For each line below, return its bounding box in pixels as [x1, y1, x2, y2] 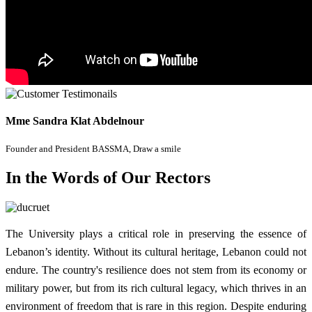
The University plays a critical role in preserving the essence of [6, 228, 306, 240]
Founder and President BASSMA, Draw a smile [6, 143, 181, 155]
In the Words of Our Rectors [6, 169, 210, 187]
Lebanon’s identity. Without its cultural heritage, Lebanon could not [6, 246, 306, 258]
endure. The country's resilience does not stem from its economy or [6, 264, 306, 276]
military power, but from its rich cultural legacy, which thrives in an [6, 282, 306, 295]
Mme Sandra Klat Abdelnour [6, 115, 144, 127]
